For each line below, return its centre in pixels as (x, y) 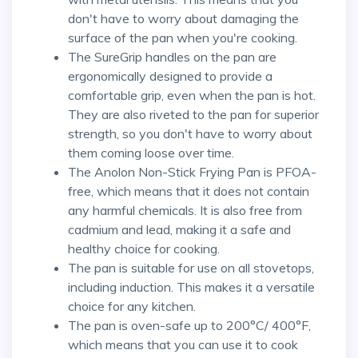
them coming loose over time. (151, 153)
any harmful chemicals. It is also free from (185, 211)
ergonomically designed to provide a (170, 76)
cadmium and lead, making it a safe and (179, 230)
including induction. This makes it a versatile (191, 287)
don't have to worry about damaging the (183, 19)
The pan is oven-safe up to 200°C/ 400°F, (189, 326)
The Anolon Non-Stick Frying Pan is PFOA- (192, 172)
